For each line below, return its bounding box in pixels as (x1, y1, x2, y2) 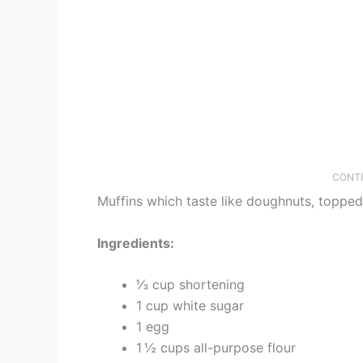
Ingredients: (97, 234, 174, 251)
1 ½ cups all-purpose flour (136, 340, 296, 357)
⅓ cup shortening (136, 276, 245, 293)
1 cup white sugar (136, 297, 244, 314)
